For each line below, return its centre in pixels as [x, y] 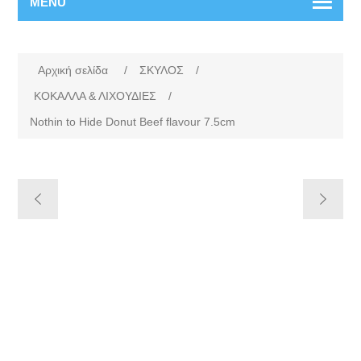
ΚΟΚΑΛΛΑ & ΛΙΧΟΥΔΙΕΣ [95, 96]
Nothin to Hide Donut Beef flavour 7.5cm [133, 122]
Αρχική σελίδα [73, 70]
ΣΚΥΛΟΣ [162, 70]
